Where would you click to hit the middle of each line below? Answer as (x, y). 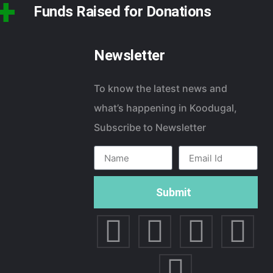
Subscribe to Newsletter (150, 127)
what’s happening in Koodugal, (166, 108)
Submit (174, 193)
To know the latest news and (161, 88)
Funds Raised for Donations (122, 12)
